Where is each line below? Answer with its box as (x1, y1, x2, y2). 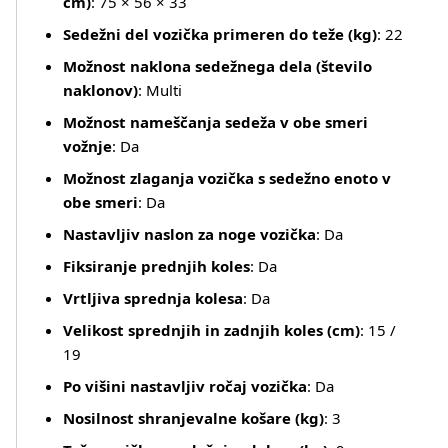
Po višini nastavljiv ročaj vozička (63, 376, 307, 396)
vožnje (63, 136, 112, 156)
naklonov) (63, 80, 138, 100)
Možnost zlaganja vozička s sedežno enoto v (63, 168, 391, 188)
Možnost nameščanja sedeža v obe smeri (63, 112, 368, 132)
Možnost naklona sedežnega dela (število (63, 56, 372, 76)
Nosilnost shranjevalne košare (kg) (63, 408, 324, 428)
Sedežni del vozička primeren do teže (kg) (63, 24, 377, 44)
